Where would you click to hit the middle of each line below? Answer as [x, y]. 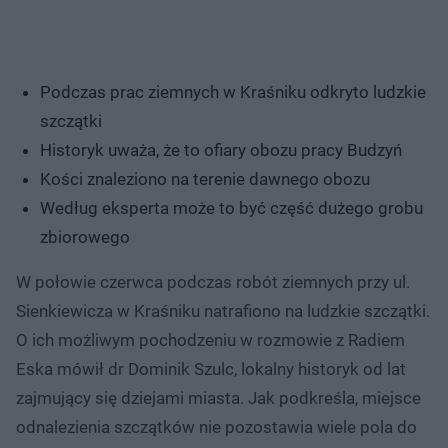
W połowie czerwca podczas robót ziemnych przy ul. [213, 281]
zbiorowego [85, 236]
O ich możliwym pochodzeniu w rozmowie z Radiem [210, 339]
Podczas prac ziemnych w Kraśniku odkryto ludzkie [233, 91]
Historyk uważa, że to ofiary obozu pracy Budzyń [221, 149]
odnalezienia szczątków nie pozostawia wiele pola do [216, 426]
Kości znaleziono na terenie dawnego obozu [205, 178]
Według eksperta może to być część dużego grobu [231, 207]
